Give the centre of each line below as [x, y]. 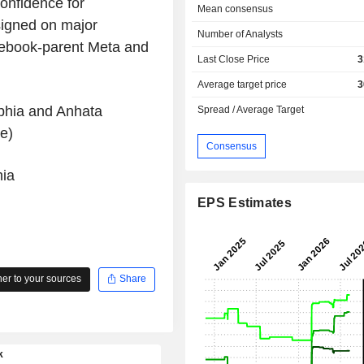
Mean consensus [236, 9]
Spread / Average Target [251, 110]
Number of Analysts [240, 35]
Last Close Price [234, 60]
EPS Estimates [245, 203]
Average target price [243, 85]
